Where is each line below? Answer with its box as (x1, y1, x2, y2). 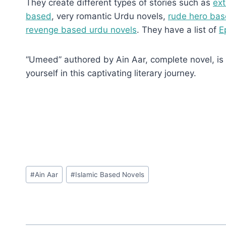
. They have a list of (137, 24, 219, 35)
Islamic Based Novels (75, 170, 145, 179)
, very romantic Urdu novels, (51, 11, 168, 21)
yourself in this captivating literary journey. (26, 68, 196, 78)
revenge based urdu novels (26, 24, 137, 35)
